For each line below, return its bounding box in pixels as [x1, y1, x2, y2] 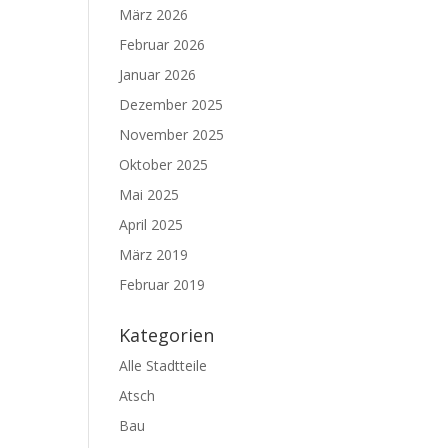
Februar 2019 [119, 275, 206, 294]
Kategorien [119, 323, 215, 347]
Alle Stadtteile [119, 356, 208, 375]
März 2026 [119, 5, 189, 24]
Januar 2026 [119, 65, 197, 84]
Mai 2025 [119, 185, 180, 204]
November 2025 [119, 125, 225, 144]
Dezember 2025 [119, 95, 224, 114]
